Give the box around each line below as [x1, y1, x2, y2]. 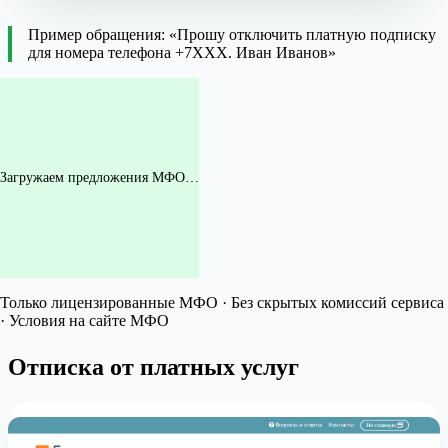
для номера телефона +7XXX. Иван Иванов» [28, 44, 336, 62]
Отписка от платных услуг [8, 354, 299, 381]
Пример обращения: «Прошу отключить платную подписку [28, 26, 436, 44]
